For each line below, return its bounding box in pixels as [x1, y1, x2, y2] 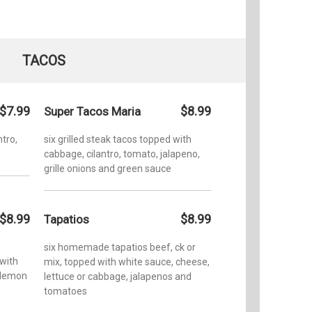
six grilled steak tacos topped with [44, 133, 192, 145]
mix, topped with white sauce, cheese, [44, 256, 210, 267]
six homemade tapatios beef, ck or [44, 241, 196, 253]
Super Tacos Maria [44, 104, 141, 118]
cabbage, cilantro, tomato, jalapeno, [44, 148, 200, 159]
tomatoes [44, 285, 87, 297]
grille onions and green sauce [44, 162, 171, 174]
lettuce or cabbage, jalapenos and [44, 270, 192, 282]
